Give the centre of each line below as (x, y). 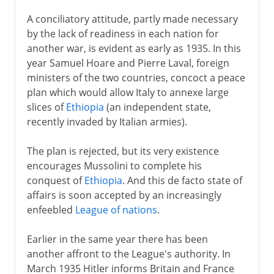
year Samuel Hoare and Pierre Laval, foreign (128, 63)
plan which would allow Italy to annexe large (128, 92)
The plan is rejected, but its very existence (123, 151)
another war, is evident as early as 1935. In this (134, 48)
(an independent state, (157, 107)
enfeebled (51, 209)
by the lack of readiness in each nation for (123, 33)
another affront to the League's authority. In (128, 254)
